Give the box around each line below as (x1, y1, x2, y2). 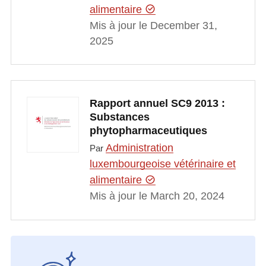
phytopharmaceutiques (89, 124, 207, 137)
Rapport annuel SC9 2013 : (89, 97, 225, 109)
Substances (89, 110, 150, 123)
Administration (105, 142, 173, 154)
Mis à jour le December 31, (89, 19, 217, 31)
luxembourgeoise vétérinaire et (89, 158, 236, 170)
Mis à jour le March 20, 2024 (89, 190, 224, 202)
